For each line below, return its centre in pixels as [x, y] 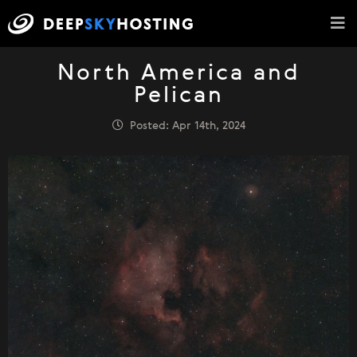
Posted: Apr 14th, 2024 [184, 126]
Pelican [178, 96]
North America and [178, 74]
